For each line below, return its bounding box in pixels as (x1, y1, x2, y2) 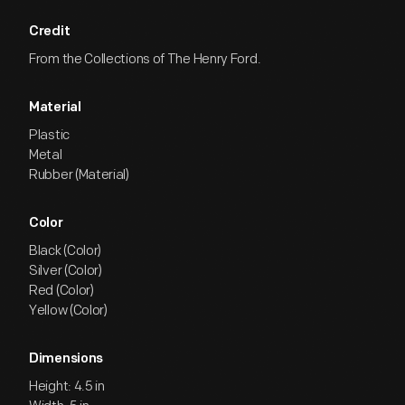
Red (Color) (29, 282, 94, 299)
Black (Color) (29, 242, 102, 259)
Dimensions (29, 353, 103, 366)
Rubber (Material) (29, 166, 129, 184)
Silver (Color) (29, 262, 102, 279)
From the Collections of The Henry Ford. (29, 51, 261, 68)
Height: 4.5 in (29, 378, 105, 395)
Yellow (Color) (29, 302, 108, 319)
